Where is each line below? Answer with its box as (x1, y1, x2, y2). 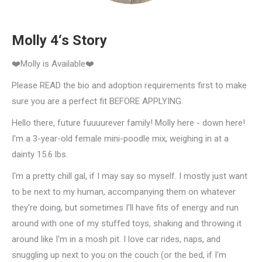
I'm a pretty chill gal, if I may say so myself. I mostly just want (12, 171, 247, 181)
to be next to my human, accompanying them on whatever (12, 187, 236, 197)
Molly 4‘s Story (12, 32, 107, 49)
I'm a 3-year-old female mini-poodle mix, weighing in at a (12, 133, 229, 144)
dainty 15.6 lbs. (12, 149, 68, 160)
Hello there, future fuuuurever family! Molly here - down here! (12, 118, 245, 128)
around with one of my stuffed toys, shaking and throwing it (12, 218, 242, 229)
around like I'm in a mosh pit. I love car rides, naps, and (12, 234, 220, 244)
